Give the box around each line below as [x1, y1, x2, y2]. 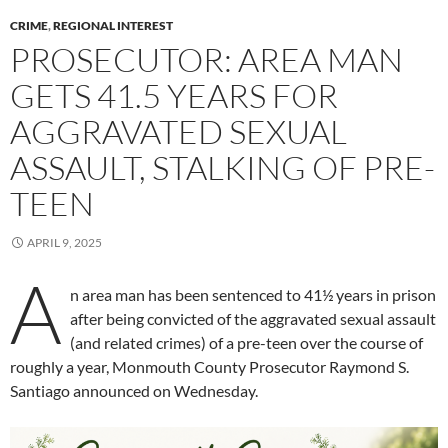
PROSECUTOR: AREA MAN [10, 38, 403, 80]
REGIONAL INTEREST [53, 17, 173, 33]
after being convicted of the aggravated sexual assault [70, 308, 436, 328]
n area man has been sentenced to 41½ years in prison [70, 284, 436, 304]
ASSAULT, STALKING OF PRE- [10, 146, 435, 188]
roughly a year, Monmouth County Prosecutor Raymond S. [10, 356, 409, 376]
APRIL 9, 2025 [27, 234, 102, 250]
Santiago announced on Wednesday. [10, 380, 258, 400]
